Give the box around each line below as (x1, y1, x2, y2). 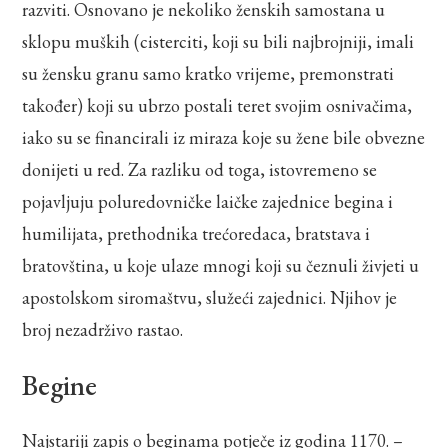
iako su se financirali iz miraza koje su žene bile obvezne (22, 125, 426, 149)
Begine (22, 366, 134, 403)
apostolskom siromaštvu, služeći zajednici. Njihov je (22, 285, 398, 309)
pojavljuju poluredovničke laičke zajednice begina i (22, 189, 394, 213)
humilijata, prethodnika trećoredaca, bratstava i (22, 221, 371, 245)
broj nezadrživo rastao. (22, 317, 184, 341)
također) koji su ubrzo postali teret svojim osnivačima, (22, 93, 413, 117)
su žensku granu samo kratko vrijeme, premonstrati (22, 61, 395, 85)
